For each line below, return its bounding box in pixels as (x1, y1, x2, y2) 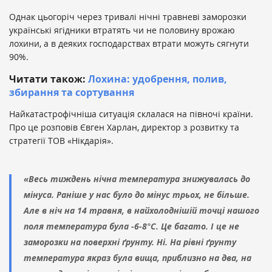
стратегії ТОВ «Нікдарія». (9, 134, 114, 146)
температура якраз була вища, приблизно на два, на (24, 251, 251, 263)
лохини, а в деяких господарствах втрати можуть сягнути (9, 37, 249, 49)
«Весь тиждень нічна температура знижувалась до (24, 172, 250, 185)
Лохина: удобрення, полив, (88, 72, 227, 86)
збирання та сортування (9, 85, 134, 99)
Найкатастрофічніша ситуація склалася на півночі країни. (9, 107, 253, 120)
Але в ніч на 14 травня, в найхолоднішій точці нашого (24, 204, 259, 216)
